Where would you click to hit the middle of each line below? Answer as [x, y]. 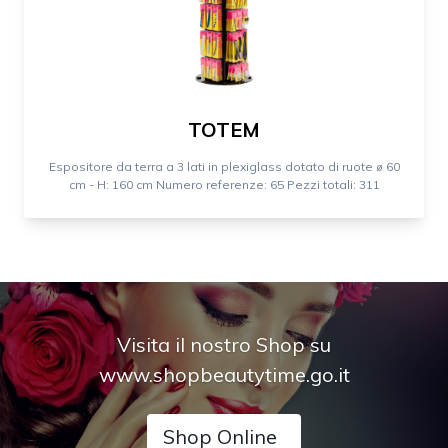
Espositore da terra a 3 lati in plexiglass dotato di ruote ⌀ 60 [224, 166]
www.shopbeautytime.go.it [224, 374]
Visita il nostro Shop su [224, 344]
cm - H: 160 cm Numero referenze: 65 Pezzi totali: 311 [224, 184]
